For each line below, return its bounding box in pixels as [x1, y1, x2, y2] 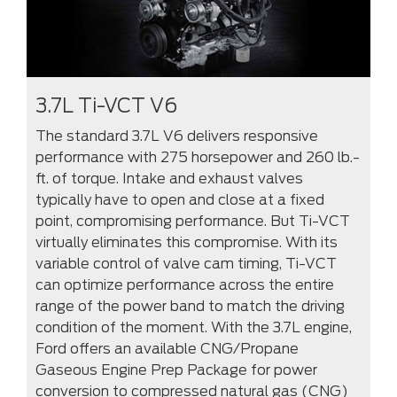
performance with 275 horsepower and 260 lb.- [35, 149, 360, 167]
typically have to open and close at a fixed [35, 191, 324, 209]
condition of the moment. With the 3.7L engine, [35, 319, 352, 337]
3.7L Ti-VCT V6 [35, 94, 177, 118]
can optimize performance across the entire [35, 276, 334, 294]
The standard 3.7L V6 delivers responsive [35, 128, 318, 145]
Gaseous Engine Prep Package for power [35, 362, 317, 379]
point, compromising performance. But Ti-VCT [35, 213, 350, 230]
